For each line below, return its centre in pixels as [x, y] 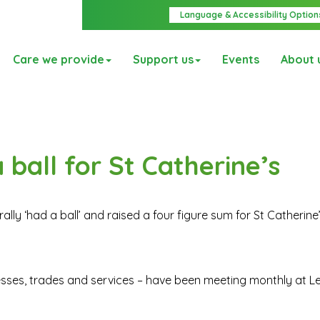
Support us [163, 60]
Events [241, 60]
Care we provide [59, 60]
